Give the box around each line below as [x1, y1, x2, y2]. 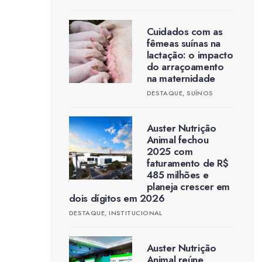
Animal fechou [146, 133, 209, 147]
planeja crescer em [146, 180, 230, 194]
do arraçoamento [146, 60, 224, 74]
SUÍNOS [187, 88, 213, 98]
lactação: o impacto [146, 48, 233, 62]
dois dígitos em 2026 [68, 191, 165, 205]
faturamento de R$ [146, 156, 229, 170]
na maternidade [146, 71, 215, 85]
